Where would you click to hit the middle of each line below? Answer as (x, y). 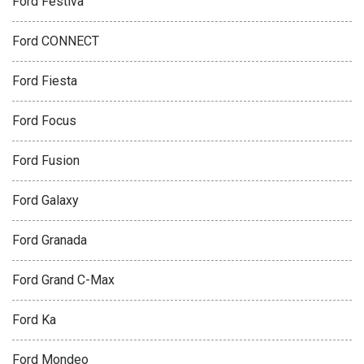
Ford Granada (50, 240)
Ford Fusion (46, 161)
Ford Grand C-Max (63, 280)
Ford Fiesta (45, 81)
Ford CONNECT (56, 41)
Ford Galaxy (45, 201)
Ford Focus (44, 121)
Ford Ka (34, 320)
